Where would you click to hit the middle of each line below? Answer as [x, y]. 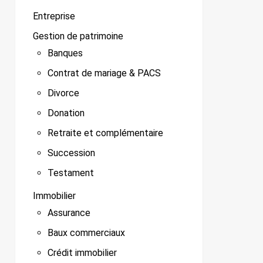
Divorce [63, 93]
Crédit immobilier [82, 253]
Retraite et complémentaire [105, 133]
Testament [71, 173]
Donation [66, 113]
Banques [65, 53]
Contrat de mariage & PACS [104, 73]
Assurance [69, 213]
